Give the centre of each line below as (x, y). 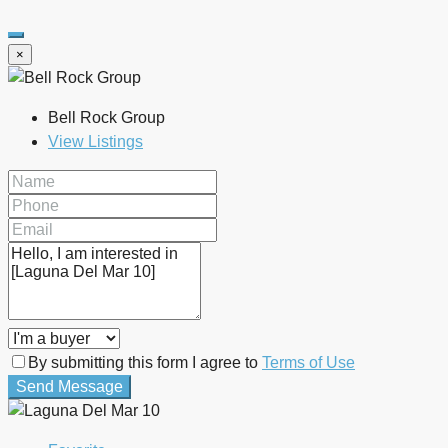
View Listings (95, 142)
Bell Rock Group (106, 118)
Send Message (69, 387)
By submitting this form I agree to (145, 363)
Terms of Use (308, 363)
